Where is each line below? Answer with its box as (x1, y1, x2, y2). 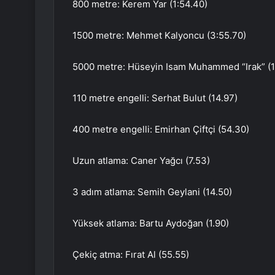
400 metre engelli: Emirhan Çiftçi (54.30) (72, 123, 249, 136)
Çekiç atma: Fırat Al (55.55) (72, 249, 189, 261)
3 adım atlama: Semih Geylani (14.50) (72, 186, 232, 198)
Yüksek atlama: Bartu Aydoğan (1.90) (72, 217, 229, 230)
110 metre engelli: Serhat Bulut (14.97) (72, 92, 238, 104)
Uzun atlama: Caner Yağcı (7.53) (72, 155, 210, 167)
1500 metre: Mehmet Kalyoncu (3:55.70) (72, 29, 246, 42)
